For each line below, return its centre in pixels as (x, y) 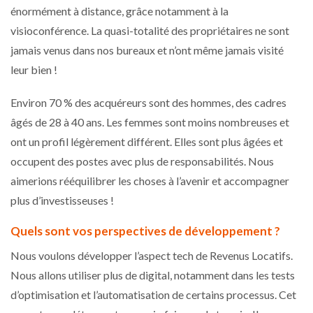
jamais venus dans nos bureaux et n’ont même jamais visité (147, 50)
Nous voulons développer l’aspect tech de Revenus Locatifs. (152, 255)
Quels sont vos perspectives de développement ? (146, 231)
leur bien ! (35, 69)
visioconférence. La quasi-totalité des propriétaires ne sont (150, 30)
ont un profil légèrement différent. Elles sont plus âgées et (147, 141)
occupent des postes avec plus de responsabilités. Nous (142, 161)
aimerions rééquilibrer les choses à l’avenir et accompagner (150, 180)
